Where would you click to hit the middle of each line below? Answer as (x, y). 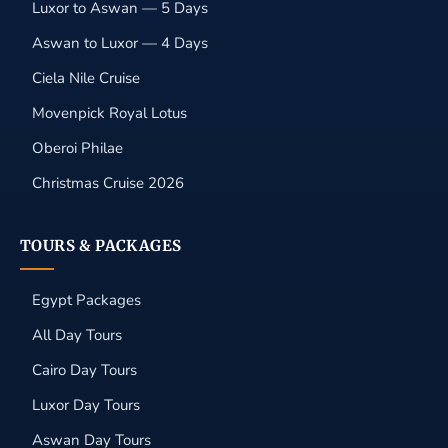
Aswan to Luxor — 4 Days (120, 43)
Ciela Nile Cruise (86, 78)
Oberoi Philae (77, 148)
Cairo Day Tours (84, 370)
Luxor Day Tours (86, 405)
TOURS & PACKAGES (101, 245)
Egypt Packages (86, 300)
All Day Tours (77, 335)
